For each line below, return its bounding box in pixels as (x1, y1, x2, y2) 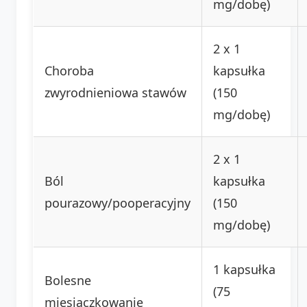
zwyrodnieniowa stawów (45, 84, 186, 101)
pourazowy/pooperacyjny (45, 194, 191, 211)
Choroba (45, 62, 94, 79)
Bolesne (45, 271, 91, 288)
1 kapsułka (213, 260, 275, 278)
